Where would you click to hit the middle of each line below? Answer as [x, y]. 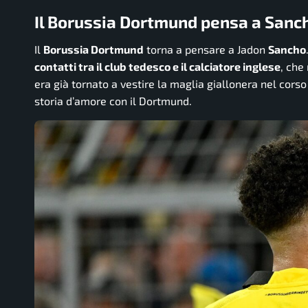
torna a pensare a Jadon [206, 49]
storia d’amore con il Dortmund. [113, 100]
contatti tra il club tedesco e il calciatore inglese [157, 66]
